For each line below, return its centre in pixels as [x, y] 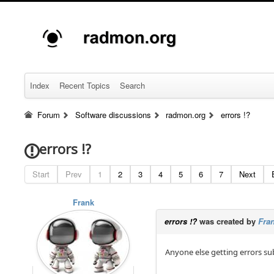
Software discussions [113, 115]
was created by [228, 221]
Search [132, 85]
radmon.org [186, 115]
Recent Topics [85, 85]
